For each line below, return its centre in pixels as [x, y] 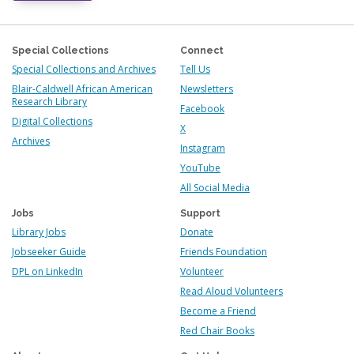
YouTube [200, 168]
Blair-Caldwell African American [82, 88]
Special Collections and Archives [84, 69]
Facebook [202, 108]
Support [200, 213]
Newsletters [207, 88]
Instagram [203, 148]
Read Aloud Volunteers [232, 291]
